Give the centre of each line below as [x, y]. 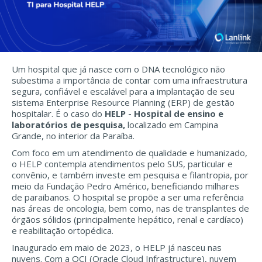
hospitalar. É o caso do [58, 114]
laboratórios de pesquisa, [70, 125]
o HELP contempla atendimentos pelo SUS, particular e [122, 164]
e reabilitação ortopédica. [63, 231]
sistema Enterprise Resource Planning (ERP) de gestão [123, 103]
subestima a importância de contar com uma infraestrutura [130, 80]
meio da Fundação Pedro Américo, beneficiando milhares [125, 186]
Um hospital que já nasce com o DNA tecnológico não [118, 69]
